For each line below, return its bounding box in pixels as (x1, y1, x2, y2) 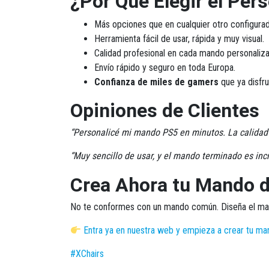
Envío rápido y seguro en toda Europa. (94, 62, 235, 73)
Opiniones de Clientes (70, 99, 259, 122)
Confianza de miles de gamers (94, 76, 219, 88)
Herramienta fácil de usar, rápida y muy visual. (94, 33, 264, 44)
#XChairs (70, 248, 104, 259)
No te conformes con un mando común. (70, 201, 221, 213)
